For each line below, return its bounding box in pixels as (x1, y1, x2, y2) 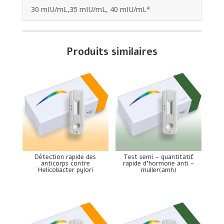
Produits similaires (66, 44, 157, 58)
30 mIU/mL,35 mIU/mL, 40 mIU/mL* (30, 4, 150, 14)
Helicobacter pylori (37, 165, 93, 175)
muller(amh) (140, 165, 176, 175)
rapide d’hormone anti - (123, 159, 194, 168)
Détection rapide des (34, 152, 96, 162)
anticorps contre (40, 159, 90, 168)
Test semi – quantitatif (123, 152, 194, 162)
